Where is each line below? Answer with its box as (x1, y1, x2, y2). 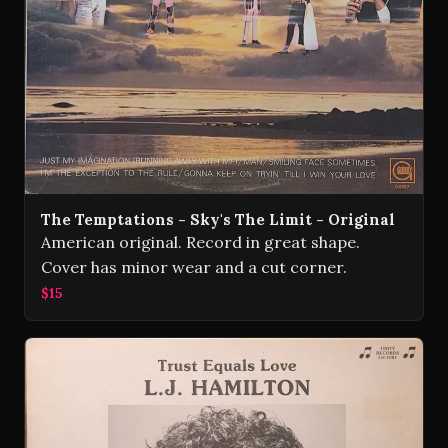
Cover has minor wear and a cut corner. (41, 257, 347, 278)
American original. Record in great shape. (41, 232, 360, 253)
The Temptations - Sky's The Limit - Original (41, 210, 395, 230)
